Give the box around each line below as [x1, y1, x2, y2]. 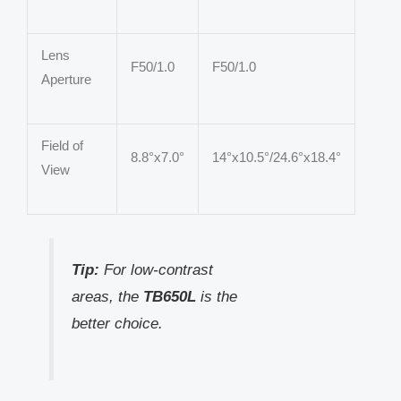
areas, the [71, 287, 143, 304]
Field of [41, 137, 83, 153]
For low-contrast [98, 260, 213, 277]
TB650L [142, 287, 196, 304]
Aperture [41, 71, 91, 87]
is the [195, 287, 237, 304]
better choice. [71, 314, 163, 331]
